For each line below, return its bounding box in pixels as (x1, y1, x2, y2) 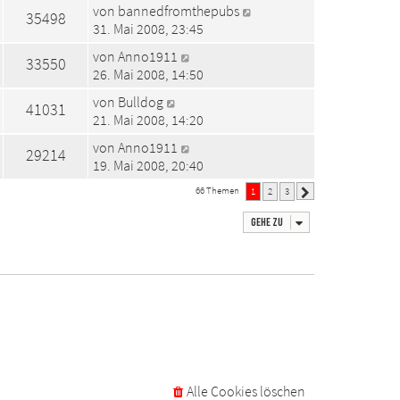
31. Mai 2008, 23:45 (93, 19, 204, 37)
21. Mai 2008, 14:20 (93, 110, 204, 129)
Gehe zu (251, 214, 283, 229)
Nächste (317, 187, 341, 197)
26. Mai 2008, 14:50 (93, 64, 204, 83)
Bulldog (118, 92, 163, 111)
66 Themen (196, 184, 241, 197)
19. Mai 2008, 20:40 (93, 155, 204, 174)
